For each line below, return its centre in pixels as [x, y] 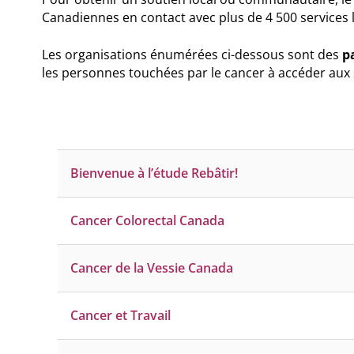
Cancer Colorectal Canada [147, 220]
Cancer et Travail [121, 315]
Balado [79, 20]
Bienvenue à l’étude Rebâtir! [154, 173]
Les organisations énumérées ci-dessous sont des [192, 55]
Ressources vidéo [110, 51]
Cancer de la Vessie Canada [152, 268]
